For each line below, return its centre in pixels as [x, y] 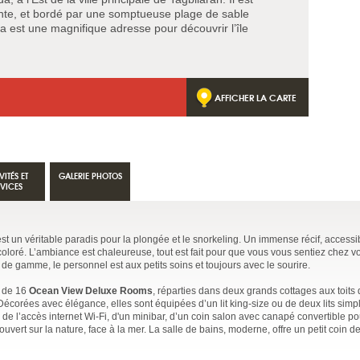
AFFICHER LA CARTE [256, 97]
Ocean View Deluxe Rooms [91, 291]
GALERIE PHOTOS [90, 176]
